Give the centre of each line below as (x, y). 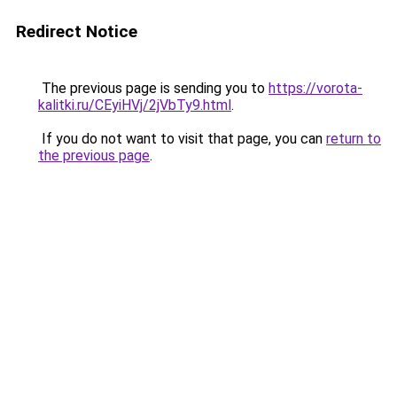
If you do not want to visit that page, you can (182, 139)
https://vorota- (315, 88)
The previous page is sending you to (153, 88)
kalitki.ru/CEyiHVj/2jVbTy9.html (135, 105)
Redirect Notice (77, 31)
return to (354, 139)
